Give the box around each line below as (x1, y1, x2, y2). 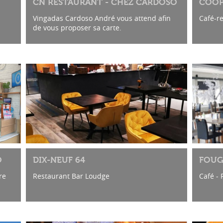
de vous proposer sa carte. (32, 22, 121, 32)
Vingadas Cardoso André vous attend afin (32, 13, 171, 23)
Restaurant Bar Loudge (32, 171, 110, 181)
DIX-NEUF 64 (32, 155, 85, 165)
